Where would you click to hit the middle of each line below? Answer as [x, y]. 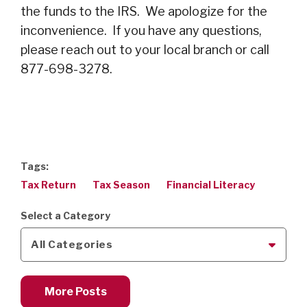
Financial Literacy [211, 185]
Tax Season [121, 185]
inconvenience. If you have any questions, [141, 31]
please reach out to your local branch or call [145, 50]
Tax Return [48, 185]
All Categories [72, 245]
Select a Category [65, 216]
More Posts [75, 292]
